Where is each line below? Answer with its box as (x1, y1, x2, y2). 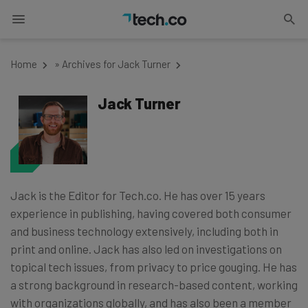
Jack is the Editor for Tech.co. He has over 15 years (10, 188, 265, 202)
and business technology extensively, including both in (10, 224, 278, 238)
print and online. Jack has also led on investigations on (10, 242, 282, 256)
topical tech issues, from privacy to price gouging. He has (10, 260, 297, 274)
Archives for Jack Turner (62, 58, 170, 70)
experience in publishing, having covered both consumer (10, 206, 291, 220)
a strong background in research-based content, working (10, 278, 298, 291)
